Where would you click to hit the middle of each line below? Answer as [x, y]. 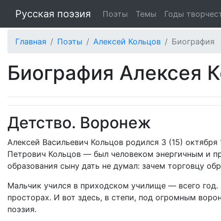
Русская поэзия [53, 14]
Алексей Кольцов [127, 41]
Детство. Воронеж [79, 123]
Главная [31, 41]
